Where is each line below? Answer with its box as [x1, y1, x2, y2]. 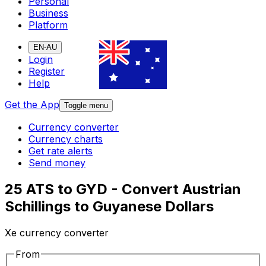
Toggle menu [64, 101, 108, 110]
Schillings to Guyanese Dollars [5, 198, 214, 216]
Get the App [5, 99, 59, 111]
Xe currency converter [5, 227, 109, 239]
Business [28, 7, 68, 20]
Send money [28, 157, 85, 169]
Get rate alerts [28, 145, 93, 157]
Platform [28, 19, 68, 31]
